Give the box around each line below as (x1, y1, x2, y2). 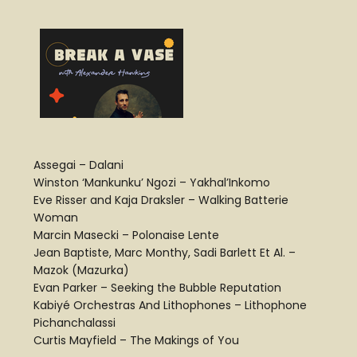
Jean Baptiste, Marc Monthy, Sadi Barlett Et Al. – (33, 245, 296, 261)
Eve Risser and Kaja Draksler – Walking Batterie (33, 192, 288, 209)
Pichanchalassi (33, 315, 116, 331)
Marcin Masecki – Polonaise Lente (33, 227, 219, 244)
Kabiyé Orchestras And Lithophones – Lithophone (33, 297, 307, 314)
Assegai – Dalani (33, 157, 124, 174)
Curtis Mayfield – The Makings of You (33, 332, 239, 349)
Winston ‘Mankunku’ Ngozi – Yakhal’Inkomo (33, 175, 270, 191)
